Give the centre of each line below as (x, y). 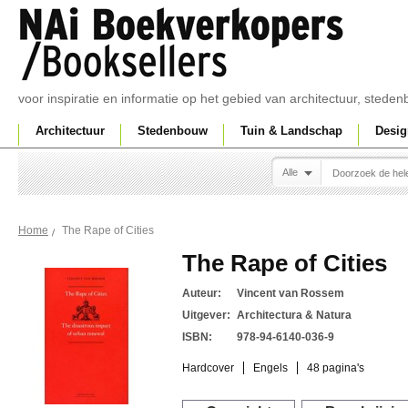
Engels (270, 368)
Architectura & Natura (294, 315)
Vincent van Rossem (291, 293)
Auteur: (202, 293)
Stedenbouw (173, 131)
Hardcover (208, 368)
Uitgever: (206, 315)
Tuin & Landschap (291, 131)
